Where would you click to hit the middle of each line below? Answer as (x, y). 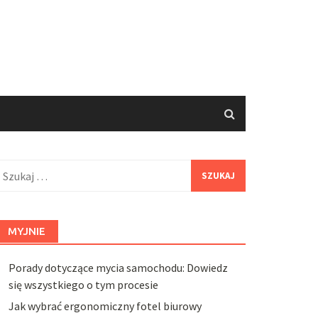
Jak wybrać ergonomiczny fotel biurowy (105, 306)
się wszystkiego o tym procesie (83, 285)
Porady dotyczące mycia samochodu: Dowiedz (118, 268)
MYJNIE (26, 231)
